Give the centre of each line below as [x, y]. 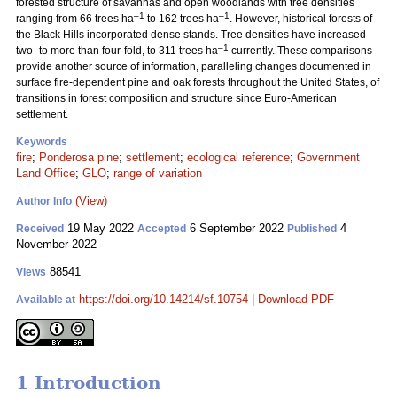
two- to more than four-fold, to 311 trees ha [117, 51]
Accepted [162, 229]
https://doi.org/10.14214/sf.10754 [163, 299]
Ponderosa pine [79, 157]
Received [40, 229]
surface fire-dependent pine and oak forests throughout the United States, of [198, 82]
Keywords [42, 142]
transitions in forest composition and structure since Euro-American [176, 98]
